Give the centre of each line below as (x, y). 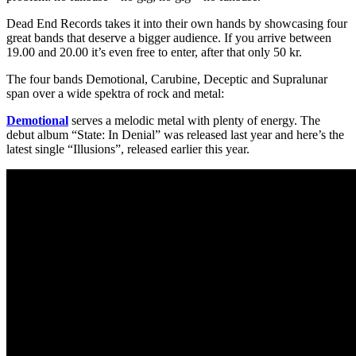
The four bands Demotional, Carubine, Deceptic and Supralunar (167, 79)
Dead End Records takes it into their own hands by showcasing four (177, 23)
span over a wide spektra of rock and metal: (115, 93)
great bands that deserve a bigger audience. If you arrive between (169, 37)
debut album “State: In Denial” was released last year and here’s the (175, 134)
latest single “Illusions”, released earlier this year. (128, 149)
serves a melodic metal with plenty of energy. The (194, 120)
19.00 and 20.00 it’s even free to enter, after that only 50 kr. (154, 52)
